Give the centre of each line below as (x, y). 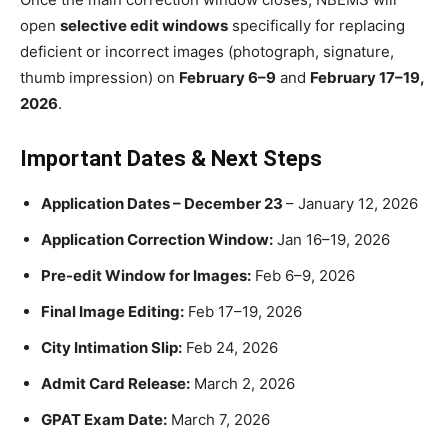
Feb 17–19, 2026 (243, 311)
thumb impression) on (99, 77)
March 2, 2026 (242, 383)
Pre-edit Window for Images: (146, 275)
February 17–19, (367, 77)
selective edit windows (144, 25)
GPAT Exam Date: (104, 419)
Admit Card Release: (115, 383)
